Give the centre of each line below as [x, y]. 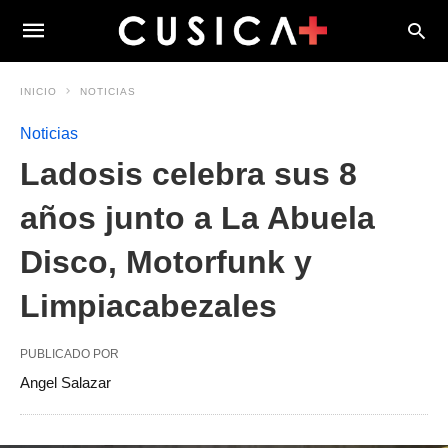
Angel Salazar [65, 382]
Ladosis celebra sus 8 [188, 174]
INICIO [38, 91]
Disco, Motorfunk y [166, 262]
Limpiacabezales [148, 306]
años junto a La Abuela [197, 218]
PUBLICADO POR [69, 354]
